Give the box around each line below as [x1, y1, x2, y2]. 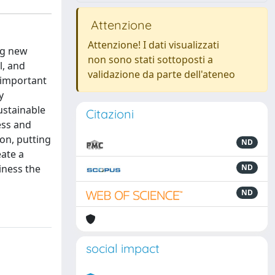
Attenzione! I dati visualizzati [88, 38, 219, 52]
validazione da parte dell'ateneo [88, 68, 235, 81]
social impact [86, 241, 160, 256]
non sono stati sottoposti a [88, 53, 213, 66]
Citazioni [86, 106, 134, 122]
